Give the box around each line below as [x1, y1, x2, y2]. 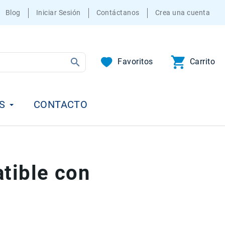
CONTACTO [33, 98, 88, 110]
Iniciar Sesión [36, 9, 81, 17]
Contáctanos [96, 9, 140, 17]
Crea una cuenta [155, 9, 210, 17]
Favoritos [118, 56, 153, 66]
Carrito [189, 56, 215, 66]
